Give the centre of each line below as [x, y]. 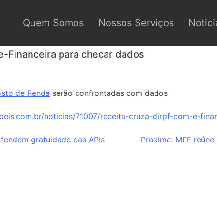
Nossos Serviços [136, 23]
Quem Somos [53, 23]
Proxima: [157, 139]
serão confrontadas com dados [109, 93]
